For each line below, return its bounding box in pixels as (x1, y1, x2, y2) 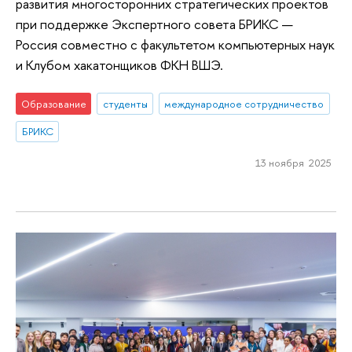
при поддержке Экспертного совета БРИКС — (16, 15, 293, 34)
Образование (20, 96, 86, 111)
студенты (102, 96, 148, 111)
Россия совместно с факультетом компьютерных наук (16, 35, 335, 54)
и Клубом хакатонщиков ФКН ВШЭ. (16, 56, 223, 75)
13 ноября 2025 (255, 156, 332, 170)
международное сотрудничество (164, 96, 324, 111)
